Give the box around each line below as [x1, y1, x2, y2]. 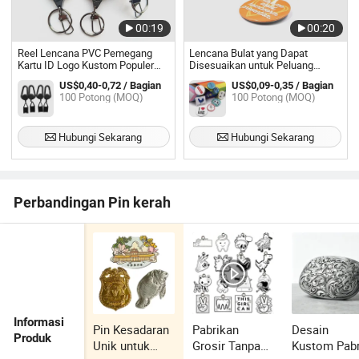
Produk [14, 331, 52, 346]
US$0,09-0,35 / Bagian [231, 79, 333, 91]
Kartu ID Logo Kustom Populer [17, 58, 154, 72]
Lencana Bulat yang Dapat [189, 46, 309, 60]
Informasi [14, 315, 65, 330]
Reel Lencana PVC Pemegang [17, 46, 152, 60]
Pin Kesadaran [93, 321, 170, 338]
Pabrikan [192, 321, 240, 338]
